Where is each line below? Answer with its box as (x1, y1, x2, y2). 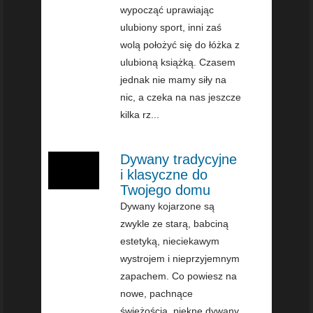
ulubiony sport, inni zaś (120, 21, 222, 33)
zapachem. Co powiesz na (120, 270, 238, 282)
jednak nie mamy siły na (120, 73, 227, 85)
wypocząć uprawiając (120, 3, 214, 15)
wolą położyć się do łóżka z (120, 38, 240, 50)
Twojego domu (120, 182, 211, 198)
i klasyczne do (120, 166, 208, 182)
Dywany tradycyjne (120, 151, 238, 167)
